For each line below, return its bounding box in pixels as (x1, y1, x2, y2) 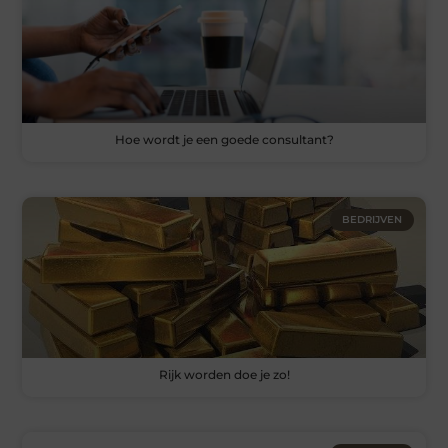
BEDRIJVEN (341, 212, 402, 226)
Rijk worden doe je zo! (158, 367, 290, 383)
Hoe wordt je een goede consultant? (114, 131, 334, 147)
